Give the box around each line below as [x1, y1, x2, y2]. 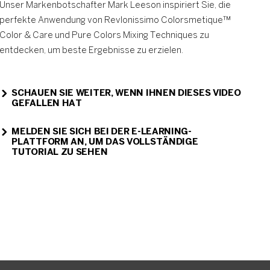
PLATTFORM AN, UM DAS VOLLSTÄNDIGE [11, 138, 198, 146]
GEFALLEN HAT [11, 99, 82, 108]
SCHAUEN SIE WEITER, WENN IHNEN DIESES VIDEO [11, 89, 241, 98]
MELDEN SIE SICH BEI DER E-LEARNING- [11, 128, 192, 136]
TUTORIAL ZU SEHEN [11, 148, 108, 157]
